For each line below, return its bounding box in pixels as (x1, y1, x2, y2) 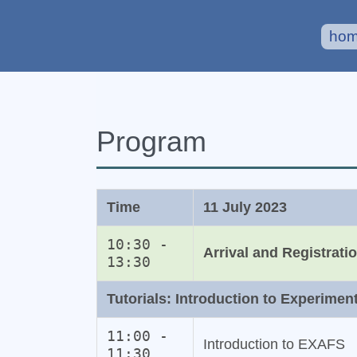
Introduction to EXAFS (202, 336, 345, 353)
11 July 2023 (202, 199, 287, 216)
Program (96, 125, 206, 159)
